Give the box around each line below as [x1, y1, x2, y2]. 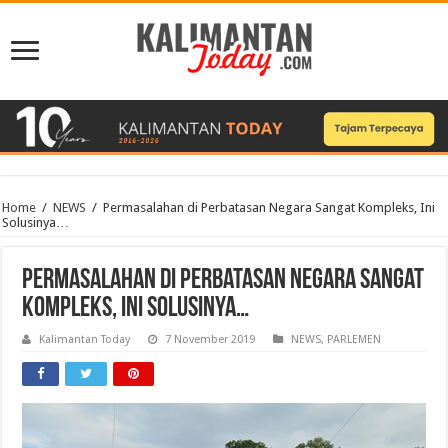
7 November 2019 [165, 333, 256, 347]
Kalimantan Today [39, 333, 131, 347]
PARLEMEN [327, 333, 382, 347]
